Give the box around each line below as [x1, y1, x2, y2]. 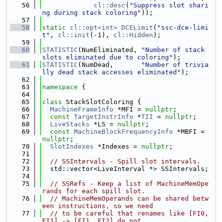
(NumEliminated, [78, 46, 141, 54]
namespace [42, 83, 82, 91]
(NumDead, [78, 61, 141, 68]
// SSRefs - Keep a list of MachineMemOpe [50, 180, 209, 187]
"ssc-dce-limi [157, 24, 209, 31]
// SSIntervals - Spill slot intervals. [50, 158, 201, 165]
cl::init [58, 31, 90, 39]
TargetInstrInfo [74, 113, 133, 120]
